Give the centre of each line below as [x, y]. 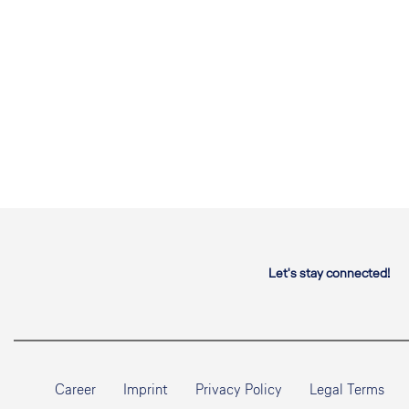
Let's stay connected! [329, 273]
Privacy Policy [239, 389]
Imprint [146, 389]
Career [75, 389]
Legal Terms [347, 389]
